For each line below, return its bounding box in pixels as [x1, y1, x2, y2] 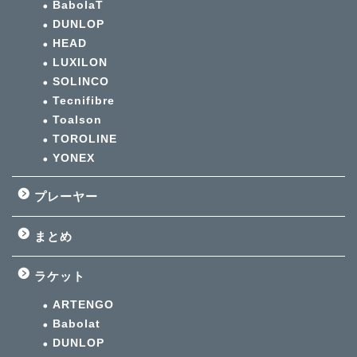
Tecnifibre [53, 95, 115, 108]
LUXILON [53, 57, 108, 69]
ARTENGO [53, 299, 114, 312]
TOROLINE [53, 133, 117, 146]
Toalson [53, 114, 102, 127]
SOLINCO [53, 76, 109, 88]
